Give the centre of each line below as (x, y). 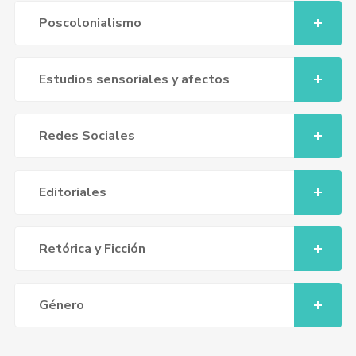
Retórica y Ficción (92, 249)
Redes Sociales (87, 136)
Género (61, 305)
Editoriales (72, 192)
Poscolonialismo (90, 23)
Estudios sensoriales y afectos (134, 79)
